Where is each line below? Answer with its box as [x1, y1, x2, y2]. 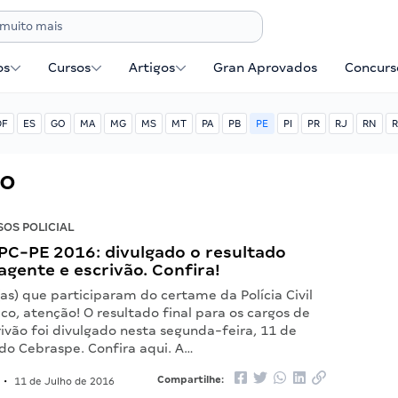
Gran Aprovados [213, 60, 318, 75]
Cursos [48, 60, 92, 75]
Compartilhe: [156, 374, 227, 385]
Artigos [129, 60, 176, 75]
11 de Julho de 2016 [12, 376, 115, 386]
